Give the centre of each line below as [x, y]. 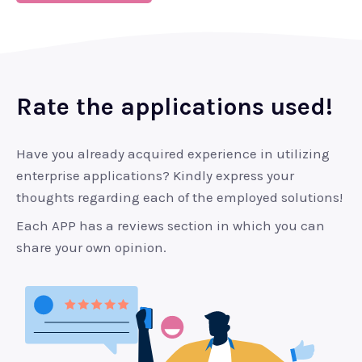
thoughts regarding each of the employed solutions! [179, 197]
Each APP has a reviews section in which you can [170, 225]
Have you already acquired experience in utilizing [173, 153]
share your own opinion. [91, 247]
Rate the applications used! [175, 106]
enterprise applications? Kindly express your [155, 175]
